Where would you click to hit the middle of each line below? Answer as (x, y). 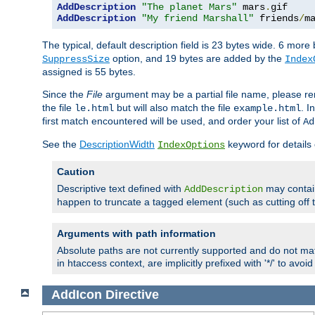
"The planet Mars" (189, 7)
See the (61, 144)
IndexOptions (191, 145)
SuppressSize (76, 59)
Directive (132, 295)
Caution (76, 172)
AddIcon (76, 295)
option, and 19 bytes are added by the (197, 59)
